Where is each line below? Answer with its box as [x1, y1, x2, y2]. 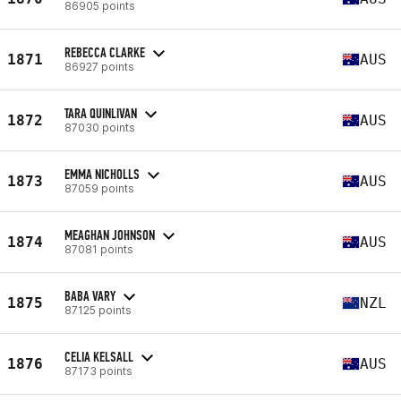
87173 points [64, 363, 132, 378]
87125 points [64, 303, 132, 317]
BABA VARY [64, 286, 115, 304]
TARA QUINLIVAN [64, 104, 137, 122]
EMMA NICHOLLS [64, 165, 140, 183]
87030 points [64, 120, 135, 134]
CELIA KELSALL [64, 347, 133, 365]
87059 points [64, 181, 134, 195]
